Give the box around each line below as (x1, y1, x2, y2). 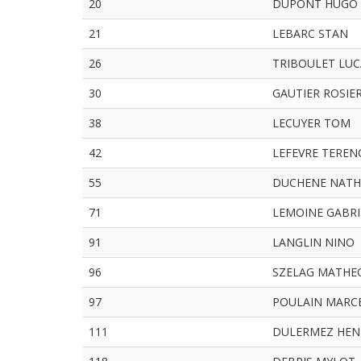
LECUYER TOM (272, 115, 351, 131)
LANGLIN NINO (272, 234, 355, 250)
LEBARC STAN (272, 26, 348, 41)
